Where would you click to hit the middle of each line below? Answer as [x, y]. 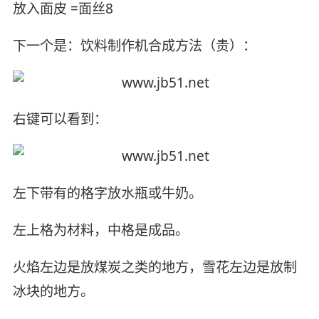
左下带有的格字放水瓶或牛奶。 [107, 193]
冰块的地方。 [53, 292]
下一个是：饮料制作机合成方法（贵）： [134, 45]
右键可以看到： [60, 119]
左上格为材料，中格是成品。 [100, 230]
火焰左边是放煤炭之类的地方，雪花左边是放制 [155, 267]
